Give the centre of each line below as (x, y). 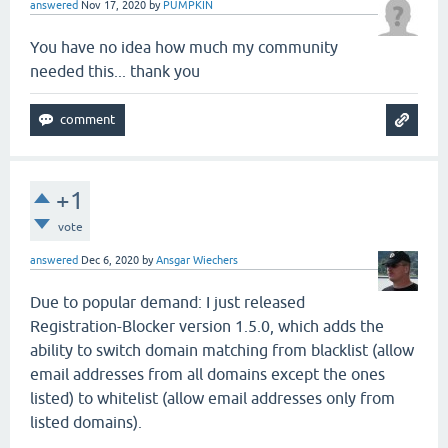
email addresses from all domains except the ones (207, 374)
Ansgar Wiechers (197, 260)
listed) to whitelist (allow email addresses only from (212, 398)
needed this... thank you (115, 71)
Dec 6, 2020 (110, 260)
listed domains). (86, 422)
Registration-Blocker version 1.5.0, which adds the (207, 326)
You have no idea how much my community (184, 47)
